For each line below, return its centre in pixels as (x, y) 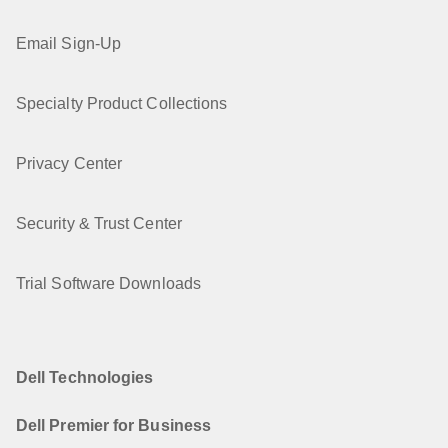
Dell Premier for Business (113, 425)
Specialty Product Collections (122, 103)
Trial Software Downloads (108, 283)
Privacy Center (69, 163)
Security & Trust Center (99, 223)
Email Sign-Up (69, 43)
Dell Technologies (85, 377)
